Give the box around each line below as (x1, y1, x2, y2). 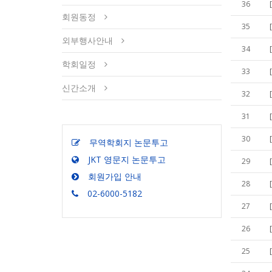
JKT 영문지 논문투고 (88, 154, 166, 165)
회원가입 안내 (88, 171, 141, 182)
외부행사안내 (62, 35, 113, 46)
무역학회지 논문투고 (89, 137, 168, 148)
